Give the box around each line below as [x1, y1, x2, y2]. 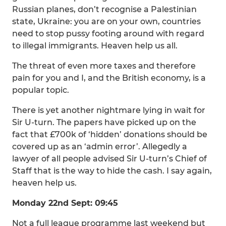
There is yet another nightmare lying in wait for [12, 105, 205, 115]
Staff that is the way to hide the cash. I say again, [12, 166, 212, 176]
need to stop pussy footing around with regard [12, 29, 204, 38]
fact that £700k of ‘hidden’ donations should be [12, 130, 207, 139]
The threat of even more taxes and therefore [12, 61, 196, 71]
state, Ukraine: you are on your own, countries [12, 17, 201, 26]
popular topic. [12, 85, 69, 95]
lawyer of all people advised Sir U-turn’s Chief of [12, 154, 207, 163]
